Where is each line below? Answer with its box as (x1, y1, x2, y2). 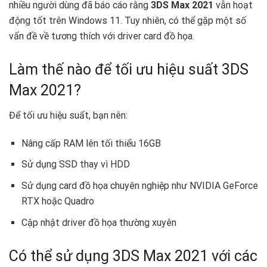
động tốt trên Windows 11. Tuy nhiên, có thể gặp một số (9, 14, 246, 26)
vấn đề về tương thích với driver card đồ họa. (9, 30, 194, 42)
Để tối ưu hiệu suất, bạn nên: (9, 110, 128, 122)
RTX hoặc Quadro (21, 195, 94, 207)
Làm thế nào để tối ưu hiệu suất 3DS (9, 60, 249, 78)
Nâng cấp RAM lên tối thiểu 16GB (21, 137, 161, 149)
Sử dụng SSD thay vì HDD (21, 159, 130, 170)
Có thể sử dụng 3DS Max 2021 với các (9, 247, 257, 265)
